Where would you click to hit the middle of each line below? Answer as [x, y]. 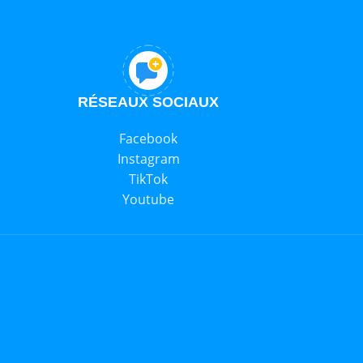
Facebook [149, 138]
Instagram [148, 158]
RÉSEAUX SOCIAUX [149, 102]
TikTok [149, 179]
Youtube [149, 199]
